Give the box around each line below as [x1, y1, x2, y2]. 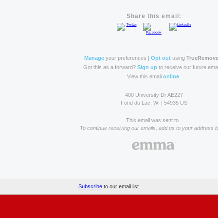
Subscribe [78, 183, 102, 189]
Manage [84, 55, 104, 61]
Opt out [150, 55, 171, 61]
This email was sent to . [126, 117, 182, 123]
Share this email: [126, 13, 182, 19]
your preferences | [104, 55, 151, 61]
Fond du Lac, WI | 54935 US [120, 100, 187, 106]
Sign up [137, 64, 157, 70]
